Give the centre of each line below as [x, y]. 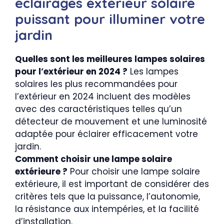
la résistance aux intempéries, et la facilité [107, 209]
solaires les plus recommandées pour [96, 84]
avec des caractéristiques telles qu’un [98, 109]
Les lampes [153, 71]
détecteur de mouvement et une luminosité [111, 121]
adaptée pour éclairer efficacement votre [106, 134]
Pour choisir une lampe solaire [134, 171]
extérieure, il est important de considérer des [112, 184]
